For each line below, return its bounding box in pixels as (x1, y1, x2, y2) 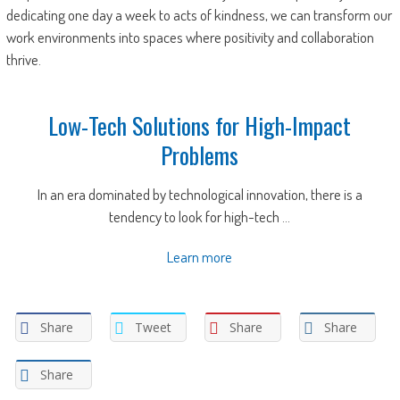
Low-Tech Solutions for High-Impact (48, 108, 352, 144)
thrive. (5, 50, 41, 70)
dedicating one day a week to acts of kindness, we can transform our (5, 5, 392, 25)
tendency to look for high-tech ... (109, 207, 291, 227)
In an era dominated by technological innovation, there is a (37, 185, 362, 204)
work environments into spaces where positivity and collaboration (5, 28, 374, 47)
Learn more (167, 247, 233, 267)
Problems (161, 137, 239, 173)
